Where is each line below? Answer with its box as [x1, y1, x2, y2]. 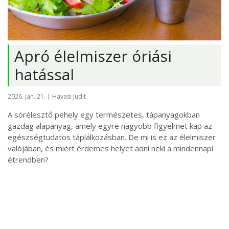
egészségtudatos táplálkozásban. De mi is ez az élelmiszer [8, 132, 216, 143]
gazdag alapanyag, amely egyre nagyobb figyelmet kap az [8, 121, 212, 131]
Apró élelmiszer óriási [14, 45, 172, 66]
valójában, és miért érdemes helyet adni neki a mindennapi [8, 143, 213, 154]
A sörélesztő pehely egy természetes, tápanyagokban [8, 109, 200, 120]
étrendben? [8, 154, 49, 165]
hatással [14, 63, 74, 85]
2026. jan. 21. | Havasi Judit [8, 92, 86, 101]
